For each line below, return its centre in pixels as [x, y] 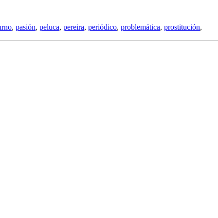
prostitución [182, 27]
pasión [26, 27]
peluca [49, 27]
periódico [102, 27]
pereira [74, 27]
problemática [140, 27]
